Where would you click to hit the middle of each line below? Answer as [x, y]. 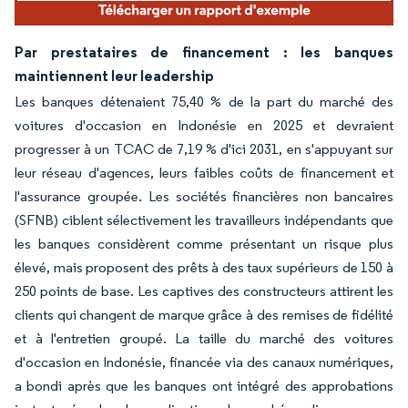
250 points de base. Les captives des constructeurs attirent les [204, 291]
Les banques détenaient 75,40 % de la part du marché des [204, 101]
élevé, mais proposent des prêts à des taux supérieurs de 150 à [204, 267]
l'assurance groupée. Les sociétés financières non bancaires [204, 196]
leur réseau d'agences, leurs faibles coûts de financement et [204, 172]
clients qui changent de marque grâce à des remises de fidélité [204, 314]
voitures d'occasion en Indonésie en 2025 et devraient [204, 125]
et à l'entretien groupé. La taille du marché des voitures [204, 338]
